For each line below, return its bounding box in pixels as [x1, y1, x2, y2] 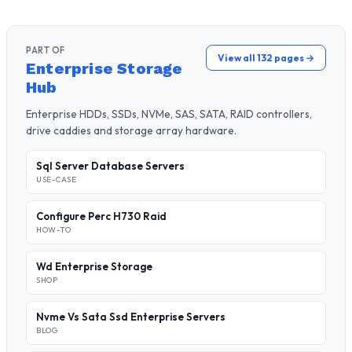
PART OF [26, 45, 65, 56]
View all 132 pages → [218, 52, 314, 64]
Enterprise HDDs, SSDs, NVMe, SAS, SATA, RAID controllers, [26, 107, 312, 121]
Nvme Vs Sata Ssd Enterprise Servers [36, 310, 225, 323]
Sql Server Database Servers [36, 159, 185, 172]
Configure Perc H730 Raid [36, 210, 167, 222]
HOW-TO [36, 225, 71, 235]
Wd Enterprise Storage [36, 260, 152, 273]
